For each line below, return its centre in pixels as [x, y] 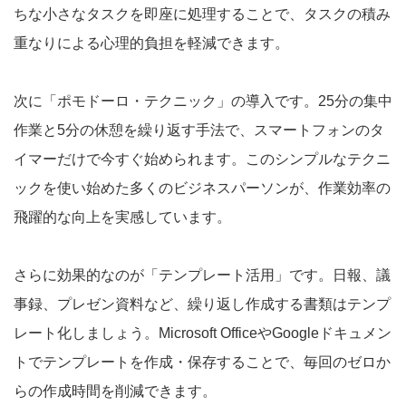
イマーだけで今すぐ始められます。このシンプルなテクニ [202, 159]
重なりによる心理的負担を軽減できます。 [151, 43]
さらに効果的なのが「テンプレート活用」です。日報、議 [202, 275]
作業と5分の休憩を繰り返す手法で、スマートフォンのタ [199, 130]
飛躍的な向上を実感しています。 [122, 217]
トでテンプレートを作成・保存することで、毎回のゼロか [202, 362]
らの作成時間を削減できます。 [115, 391]
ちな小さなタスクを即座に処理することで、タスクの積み [202, 14]
